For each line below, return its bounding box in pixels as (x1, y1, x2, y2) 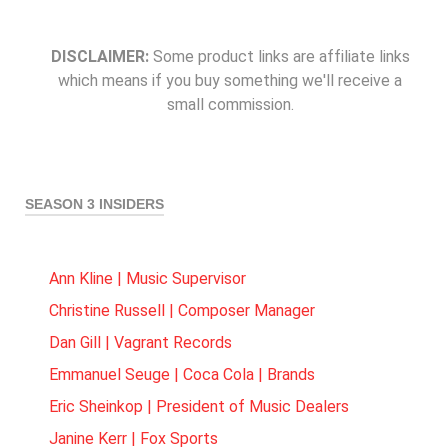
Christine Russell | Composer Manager (49, 301, 315, 320)
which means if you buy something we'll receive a (58, 71, 402, 90)
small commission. (166, 95, 294, 114)
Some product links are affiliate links (148, 47, 410, 66)
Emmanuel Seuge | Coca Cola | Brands (49, 365, 315, 384)
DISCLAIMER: (50, 47, 149, 66)
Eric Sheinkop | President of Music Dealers (49, 397, 349, 416)
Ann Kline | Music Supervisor (49, 269, 246, 288)
